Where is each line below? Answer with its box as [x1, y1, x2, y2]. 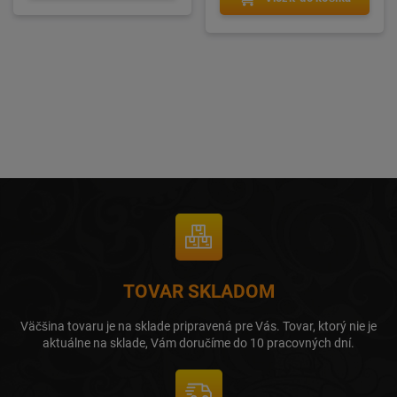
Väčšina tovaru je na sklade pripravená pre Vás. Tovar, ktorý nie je [20, 318, 377, 333]
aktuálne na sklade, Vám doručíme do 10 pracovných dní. [43, 335, 354, 350]
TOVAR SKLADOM [122, 279, 275, 302]
